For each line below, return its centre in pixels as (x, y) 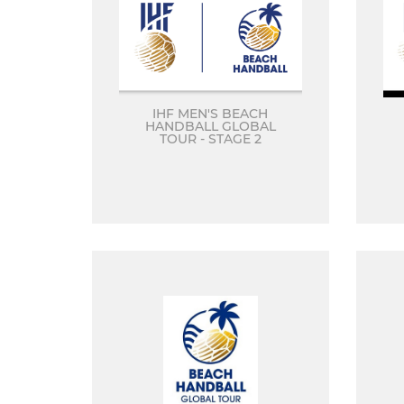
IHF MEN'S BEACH (211, 114)
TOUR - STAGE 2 (210, 139)
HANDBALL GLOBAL (210, 126)
